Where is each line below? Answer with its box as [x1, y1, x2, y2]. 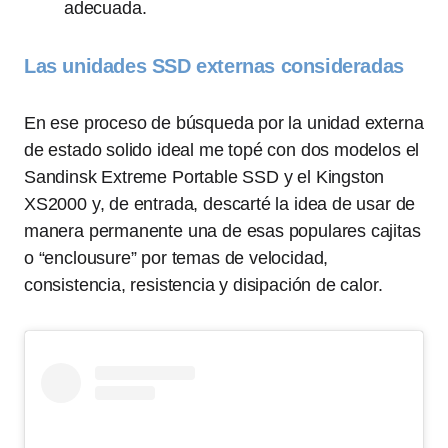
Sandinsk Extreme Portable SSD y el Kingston [24, 167, 385, 187]
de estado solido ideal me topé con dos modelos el [24, 140, 420, 160]
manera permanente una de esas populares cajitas [24, 221, 421, 241]
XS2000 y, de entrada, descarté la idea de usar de [24, 194, 416, 214]
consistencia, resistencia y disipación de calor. [24, 275, 383, 295]
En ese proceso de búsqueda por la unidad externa [24, 113, 424, 133]
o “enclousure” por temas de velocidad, [24, 248, 329, 268]
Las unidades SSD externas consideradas [24, 55, 404, 77]
